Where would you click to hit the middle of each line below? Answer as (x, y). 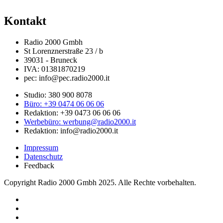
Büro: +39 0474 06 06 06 (64, 104)
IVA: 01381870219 (55, 69)
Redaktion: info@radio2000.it (71, 130)
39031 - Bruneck (51, 60)
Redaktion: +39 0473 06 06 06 (72, 112)
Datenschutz (43, 156)
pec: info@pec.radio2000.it (67, 78)
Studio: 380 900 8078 (58, 95)
